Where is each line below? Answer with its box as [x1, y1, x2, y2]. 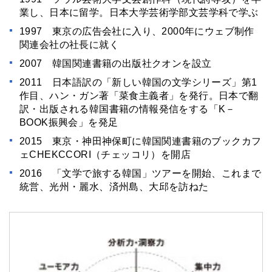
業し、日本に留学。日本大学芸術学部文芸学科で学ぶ [19, 7, 259, 18]
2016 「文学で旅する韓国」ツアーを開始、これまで [19, 168, 262, 179]
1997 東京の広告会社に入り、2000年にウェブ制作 [19, 26, 254, 37]
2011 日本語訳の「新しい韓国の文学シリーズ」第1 [19, 77, 257, 88]
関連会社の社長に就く [19, 39, 119, 50]
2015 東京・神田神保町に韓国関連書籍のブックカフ [19, 136, 262, 147]
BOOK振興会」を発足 [19, 117, 118, 128]
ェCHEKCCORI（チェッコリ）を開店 [19, 149, 191, 160]
